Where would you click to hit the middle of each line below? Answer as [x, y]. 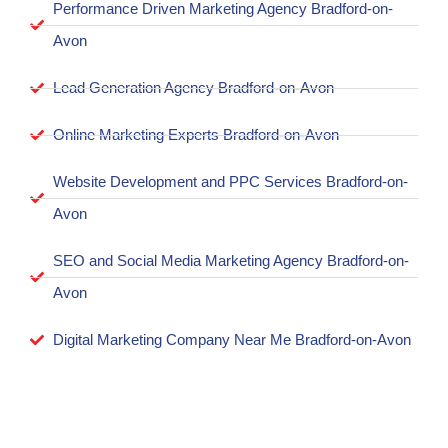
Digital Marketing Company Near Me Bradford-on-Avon [231, 340]
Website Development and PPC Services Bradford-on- [230, 182]
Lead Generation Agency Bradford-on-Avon [193, 88]
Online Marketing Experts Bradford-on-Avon [195, 135]
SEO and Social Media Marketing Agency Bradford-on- [230, 261]
